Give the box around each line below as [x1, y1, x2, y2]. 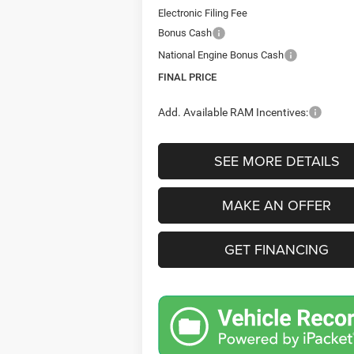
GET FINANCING [224, 239, 330, 260]
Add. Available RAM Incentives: [158, 106, 309, 119]
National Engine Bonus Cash [158, 49, 284, 62]
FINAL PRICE [158, 71, 217, 84]
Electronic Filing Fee [158, 7, 248, 20]
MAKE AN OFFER [222, 195, 332, 216]
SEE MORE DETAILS [213, 151, 340, 171]
